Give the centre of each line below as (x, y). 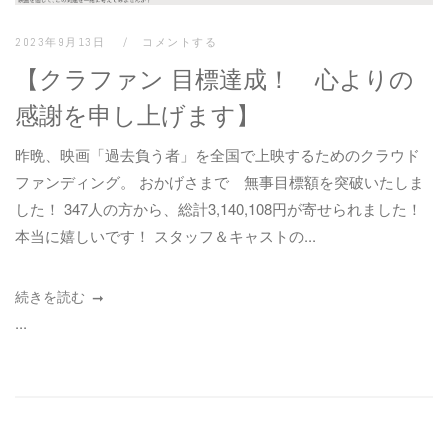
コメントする (180, 41)
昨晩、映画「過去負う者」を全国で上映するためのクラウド (217, 154)
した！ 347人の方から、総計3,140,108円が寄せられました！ (218, 208)
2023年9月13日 (62, 41)
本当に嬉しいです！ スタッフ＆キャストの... (165, 235)
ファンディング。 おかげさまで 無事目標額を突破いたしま (219, 181)
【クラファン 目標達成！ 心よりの (214, 77)
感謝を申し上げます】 (137, 113)
